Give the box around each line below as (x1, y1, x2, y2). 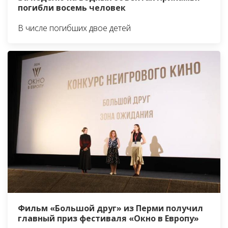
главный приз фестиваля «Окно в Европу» (18, 212, 199, 224)
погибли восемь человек (18, 2, 126, 13)
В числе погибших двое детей (18, 22, 131, 34)
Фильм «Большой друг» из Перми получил (18, 202, 203, 214)
